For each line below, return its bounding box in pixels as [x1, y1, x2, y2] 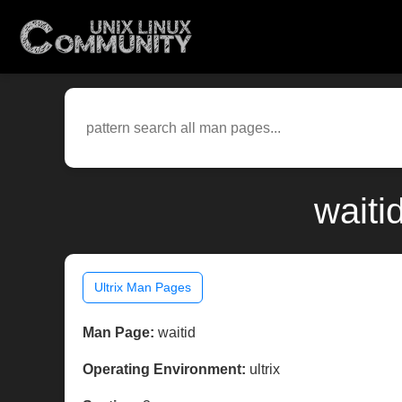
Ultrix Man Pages [94, 280, 191, 295]
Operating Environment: [83, 362, 246, 378]
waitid [154, 325, 196, 341]
